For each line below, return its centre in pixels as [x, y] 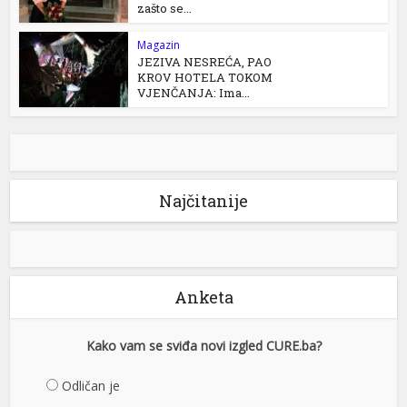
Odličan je [91, 385]
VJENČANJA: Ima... [194, 92]
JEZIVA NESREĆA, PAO [205, 61]
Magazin [159, 45]
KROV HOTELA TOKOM [205, 77]
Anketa [203, 297]
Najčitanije [203, 200]
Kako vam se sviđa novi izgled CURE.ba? [203, 345]
